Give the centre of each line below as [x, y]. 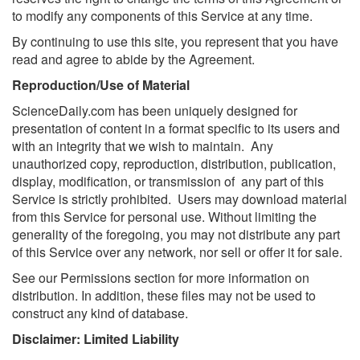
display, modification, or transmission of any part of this [168, 181]
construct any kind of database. [100, 313]
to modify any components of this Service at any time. [162, 16]
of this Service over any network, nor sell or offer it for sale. [177, 252]
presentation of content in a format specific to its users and [176, 128]
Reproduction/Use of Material [101, 85]
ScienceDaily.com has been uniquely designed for [155, 110]
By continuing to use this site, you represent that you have [175, 41]
